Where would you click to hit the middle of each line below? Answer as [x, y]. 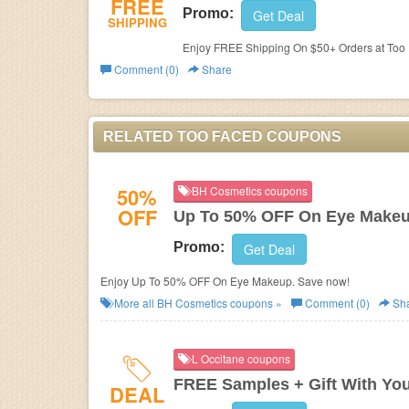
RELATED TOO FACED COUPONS [222, 136]
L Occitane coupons [240, 358]
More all [134, 303]
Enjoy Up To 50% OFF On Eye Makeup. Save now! [225, 281]
